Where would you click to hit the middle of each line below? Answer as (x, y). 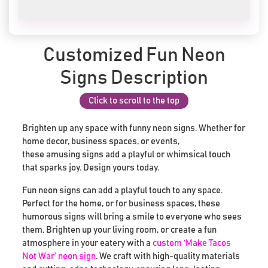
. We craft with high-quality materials (168, 256)
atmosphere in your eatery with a (88, 243)
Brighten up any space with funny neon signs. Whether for (134, 128)
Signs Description (134, 78)
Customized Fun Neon (134, 55)
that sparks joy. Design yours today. (91, 167)
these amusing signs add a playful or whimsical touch (127, 154)
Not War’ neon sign (59, 256)
